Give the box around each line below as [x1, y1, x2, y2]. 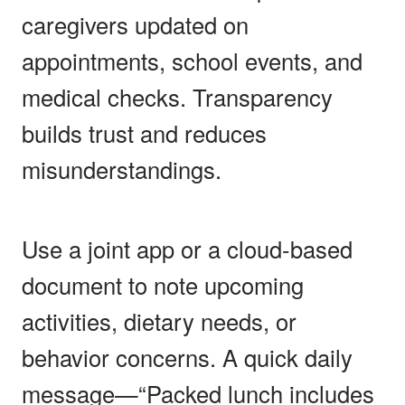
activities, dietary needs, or [22, 304, 297, 337]
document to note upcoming [22, 268, 304, 301]
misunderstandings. [22, 152, 221, 185]
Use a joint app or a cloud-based [22, 231, 353, 265]
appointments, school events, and [22, 43, 363, 77]
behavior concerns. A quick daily [22, 340, 353, 373]
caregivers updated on [22, 7, 249, 41]
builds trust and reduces [22, 116, 267, 149]
